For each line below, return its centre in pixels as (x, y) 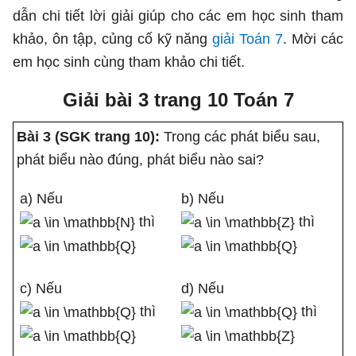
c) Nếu (41, 288)
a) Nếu (41, 199)
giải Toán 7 (248, 39)
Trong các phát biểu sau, (242, 137)
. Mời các (313, 39)
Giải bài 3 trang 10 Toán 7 (178, 100)
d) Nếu (203, 288)
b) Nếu (203, 199)
